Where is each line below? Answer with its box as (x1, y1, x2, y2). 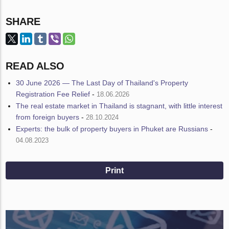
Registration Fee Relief (16, 90, 90, 99)
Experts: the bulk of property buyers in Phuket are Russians (16, 125, 209, 133)
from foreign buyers (16, 113, 80, 122)
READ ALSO (6, 60, 65, 72)
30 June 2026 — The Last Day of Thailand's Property (16, 79, 189, 87)
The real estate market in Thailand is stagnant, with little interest (16, 102, 223, 110)
